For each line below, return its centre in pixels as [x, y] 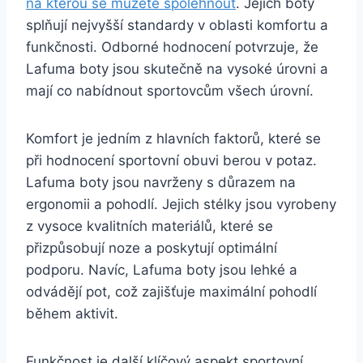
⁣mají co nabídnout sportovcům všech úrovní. [170, 90]
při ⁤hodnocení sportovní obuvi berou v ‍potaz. [171, 160]
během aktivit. [72, 313]
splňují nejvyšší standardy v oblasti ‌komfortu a [177, 25]
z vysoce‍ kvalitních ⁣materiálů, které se [149, 226]
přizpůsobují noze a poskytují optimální [152, 248]
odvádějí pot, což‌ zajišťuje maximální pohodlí [171, 291]
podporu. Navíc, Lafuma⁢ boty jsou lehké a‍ [162, 269]
